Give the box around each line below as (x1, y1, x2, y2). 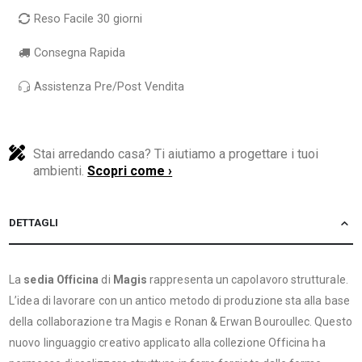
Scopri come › (87, 162, 173, 179)
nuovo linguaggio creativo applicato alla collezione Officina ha (9, 335, 326, 349)
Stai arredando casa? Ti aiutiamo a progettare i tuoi (33, 145, 319, 162)
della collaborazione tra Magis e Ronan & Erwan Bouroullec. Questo (9, 314, 352, 328)
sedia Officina (23, 272, 99, 286)
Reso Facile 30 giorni (34, 11, 143, 26)
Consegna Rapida (31, 45, 126, 60)
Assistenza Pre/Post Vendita (31, 79, 185, 94)
